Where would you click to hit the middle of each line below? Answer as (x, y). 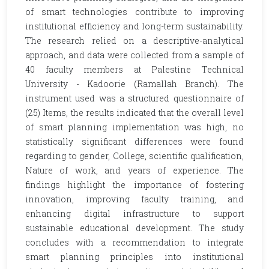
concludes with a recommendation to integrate (134, 242)
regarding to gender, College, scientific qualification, (134, 156)
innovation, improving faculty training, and (134, 199)
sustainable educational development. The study (134, 228)
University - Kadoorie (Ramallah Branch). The (134, 84)
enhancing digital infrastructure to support (134, 213)
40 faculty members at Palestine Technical (134, 69)
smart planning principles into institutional (134, 257)
